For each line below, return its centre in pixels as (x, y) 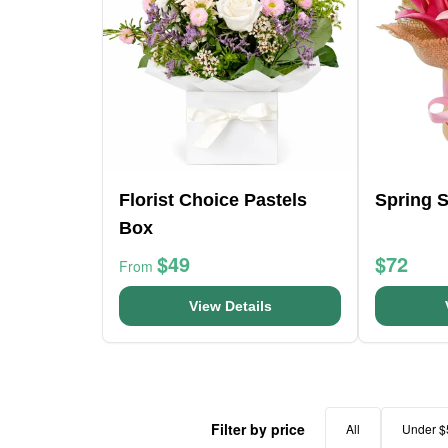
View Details (230, 306)
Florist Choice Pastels (213, 200)
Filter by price (258, 429)
